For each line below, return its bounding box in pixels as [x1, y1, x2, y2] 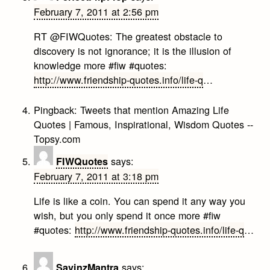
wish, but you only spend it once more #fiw [34, 207, 221, 222]
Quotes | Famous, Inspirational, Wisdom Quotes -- [34, 116, 254, 131]
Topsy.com [34, 131, 81, 146]
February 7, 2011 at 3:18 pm [34, 168, 159, 183]
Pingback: [34, 102, 81, 117]
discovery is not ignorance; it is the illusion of [34, 43, 232, 58]
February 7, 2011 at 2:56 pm [34, 4, 159, 19]
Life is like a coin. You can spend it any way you [34, 193, 246, 208]
